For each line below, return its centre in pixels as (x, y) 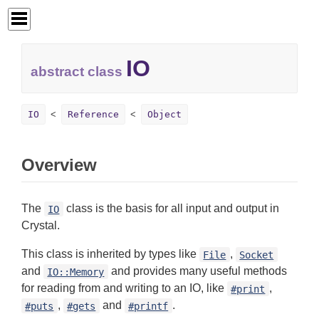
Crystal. (41, 226)
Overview (59, 165)
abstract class (78, 72)
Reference (93, 115)
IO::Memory (76, 272)
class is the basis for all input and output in (171, 209)
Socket (257, 255)
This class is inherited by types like (110, 254)
